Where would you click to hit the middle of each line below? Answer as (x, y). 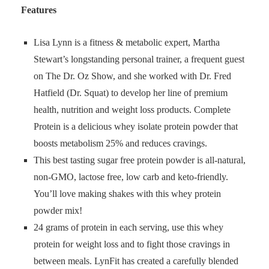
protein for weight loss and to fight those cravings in (132, 244)
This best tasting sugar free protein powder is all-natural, (140, 160)
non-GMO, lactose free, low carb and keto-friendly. (131, 177)
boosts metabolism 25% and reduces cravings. (120, 143)
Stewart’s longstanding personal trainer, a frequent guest (139, 59)
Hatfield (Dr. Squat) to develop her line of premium (131, 93)
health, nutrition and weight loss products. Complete (132, 110)
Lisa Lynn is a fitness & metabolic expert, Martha (127, 42)
